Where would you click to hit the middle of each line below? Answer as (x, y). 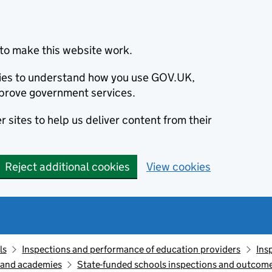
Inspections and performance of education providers (131, 249)
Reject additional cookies (67, 167)
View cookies (178, 167)
